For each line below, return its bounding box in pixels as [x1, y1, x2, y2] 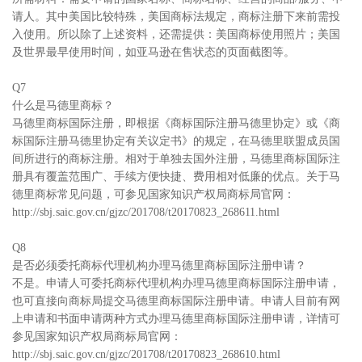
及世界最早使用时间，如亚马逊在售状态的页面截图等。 [12, 46, 295, 58]
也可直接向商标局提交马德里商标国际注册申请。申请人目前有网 [12, 295, 340, 307]
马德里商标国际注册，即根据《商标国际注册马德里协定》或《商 [12, 117, 340, 129]
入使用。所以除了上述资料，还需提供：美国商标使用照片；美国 [12, 28, 340, 40]
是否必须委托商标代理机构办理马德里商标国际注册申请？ [12, 259, 306, 271]
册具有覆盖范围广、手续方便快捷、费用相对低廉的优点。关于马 [12, 170, 340, 183]
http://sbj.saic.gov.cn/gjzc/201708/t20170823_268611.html [12, 206, 280, 218]
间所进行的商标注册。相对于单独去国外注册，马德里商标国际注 [12, 153, 340, 165]
